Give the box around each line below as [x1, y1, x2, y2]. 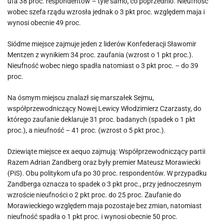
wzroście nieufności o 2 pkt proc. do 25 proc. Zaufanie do [7, 191, 181, 199]
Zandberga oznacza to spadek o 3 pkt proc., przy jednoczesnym [7, 180, 201, 188]
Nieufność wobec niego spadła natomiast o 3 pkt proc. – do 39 [7, 62, 198, 70]
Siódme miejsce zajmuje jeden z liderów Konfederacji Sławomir [7, 40, 196, 48]
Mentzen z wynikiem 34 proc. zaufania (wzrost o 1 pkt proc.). [7, 51, 193, 59]
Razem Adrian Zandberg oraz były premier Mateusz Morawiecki [7, 158, 200, 166]
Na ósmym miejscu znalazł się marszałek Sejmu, [7, 94, 154, 102]
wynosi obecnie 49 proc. [7, 19, 81, 27]
